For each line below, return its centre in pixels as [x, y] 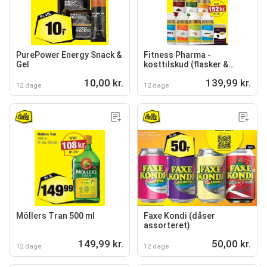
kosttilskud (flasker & [186, 64]
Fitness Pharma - [177, 55]
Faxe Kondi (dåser [179, 216]
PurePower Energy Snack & [69, 55]
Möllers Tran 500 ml [55, 216]
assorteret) [167, 225]
